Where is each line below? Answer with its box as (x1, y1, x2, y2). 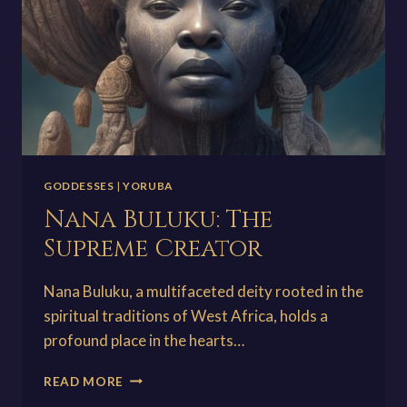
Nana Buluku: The (44, 203, 273, 236)
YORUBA (123, 178, 173, 193)
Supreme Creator (44, 232, 262, 265)
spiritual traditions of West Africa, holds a (44, 305, 328, 325)
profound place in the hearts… (44, 330, 244, 350)
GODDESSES (44, 178, 114, 193)
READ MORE (44, 373, 124, 389)
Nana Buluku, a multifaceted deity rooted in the (44, 281, 363, 301)
